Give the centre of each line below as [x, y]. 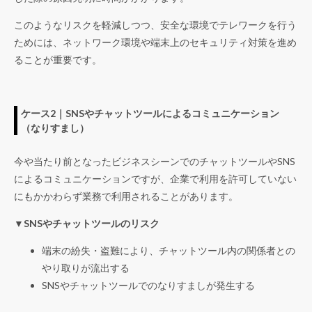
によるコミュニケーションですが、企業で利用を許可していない [155, 179]
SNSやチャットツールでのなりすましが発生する [148, 286]
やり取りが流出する [86, 268]
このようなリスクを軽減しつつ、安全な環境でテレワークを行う [155, 25]
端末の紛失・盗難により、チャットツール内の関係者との [169, 251]
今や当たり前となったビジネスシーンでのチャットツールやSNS [155, 162]
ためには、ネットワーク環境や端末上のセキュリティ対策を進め [155, 42]
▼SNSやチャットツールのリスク [87, 224]
